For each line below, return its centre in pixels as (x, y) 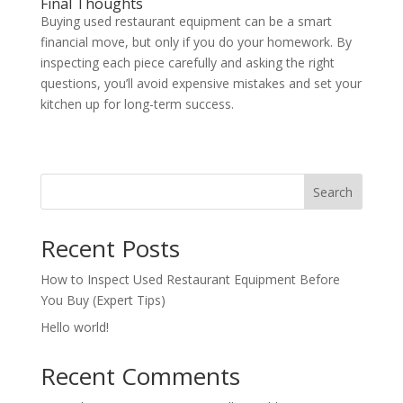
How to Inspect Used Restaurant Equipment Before (190, 280)
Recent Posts (110, 249)
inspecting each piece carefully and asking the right (187, 63)
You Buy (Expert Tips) (103, 300)
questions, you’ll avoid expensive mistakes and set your (201, 84)
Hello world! (74, 327)
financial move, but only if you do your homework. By (196, 42)
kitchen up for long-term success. (137, 104)
